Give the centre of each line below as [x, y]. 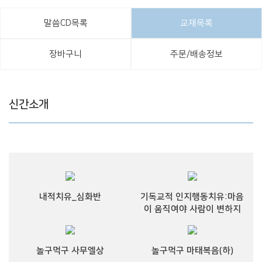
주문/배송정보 [196, 54]
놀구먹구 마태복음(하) [192, 251]
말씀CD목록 [65, 23]
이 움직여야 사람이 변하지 [192, 209]
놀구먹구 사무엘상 [70, 251]
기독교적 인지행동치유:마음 [192, 197]
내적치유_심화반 [70, 197]
